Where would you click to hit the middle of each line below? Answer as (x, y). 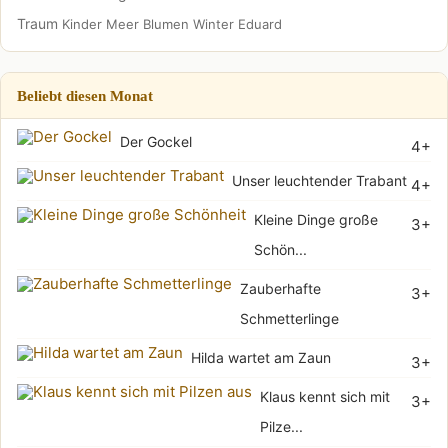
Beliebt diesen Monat (85, 95)
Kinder (82, 23)
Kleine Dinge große (316, 219)
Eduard (260, 23)
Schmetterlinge (289, 318)
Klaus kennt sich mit (325, 396)
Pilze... (281, 426)
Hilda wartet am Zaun (261, 357)
